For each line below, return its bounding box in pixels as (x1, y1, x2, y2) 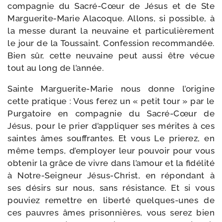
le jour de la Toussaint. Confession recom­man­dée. (7, 38, 215, 48)
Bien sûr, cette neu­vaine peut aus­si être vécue (7, 51, 215, 60)
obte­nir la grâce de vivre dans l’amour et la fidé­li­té (7, 158, 215, 168)
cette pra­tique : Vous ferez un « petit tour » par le (7, 96, 215, 106)
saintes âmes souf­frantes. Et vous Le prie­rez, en (7, 133, 215, 143)
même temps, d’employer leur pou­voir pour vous (7, 146, 215, 156)
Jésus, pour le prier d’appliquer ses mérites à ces (7, 121, 215, 131)
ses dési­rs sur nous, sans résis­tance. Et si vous (7, 183, 215, 193)
